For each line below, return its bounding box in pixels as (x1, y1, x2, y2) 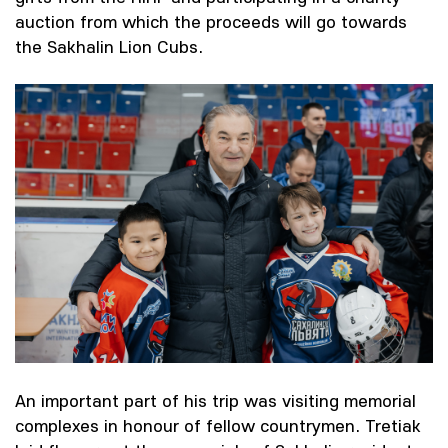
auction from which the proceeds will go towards (15, 9, 407, 33)
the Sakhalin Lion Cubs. (15, 34, 203, 58)
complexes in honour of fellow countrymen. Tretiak (15, 413, 421, 437)
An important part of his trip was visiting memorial (15, 388, 416, 412)
